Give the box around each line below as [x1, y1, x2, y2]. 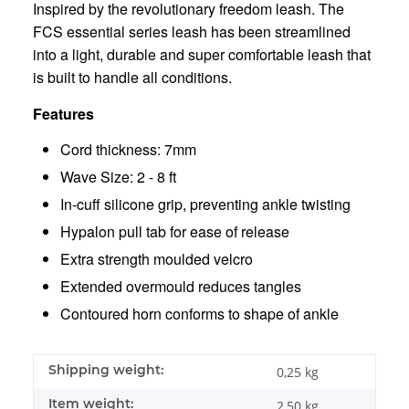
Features [33, 102, 94, 124]
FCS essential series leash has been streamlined [33, 20, 351, 42]
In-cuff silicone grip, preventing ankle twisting [60, 193, 351, 215]
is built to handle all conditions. [33, 66, 232, 88]
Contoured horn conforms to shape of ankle [60, 302, 339, 324]
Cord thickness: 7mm [60, 138, 196, 160]
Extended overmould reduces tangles [60, 275, 301, 297]
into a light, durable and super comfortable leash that [33, 43, 371, 65]
